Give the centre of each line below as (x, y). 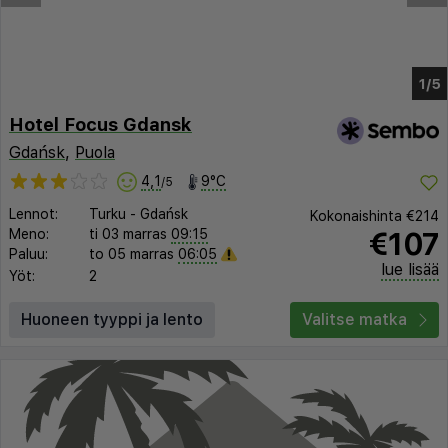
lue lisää (410, 269)
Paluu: (28, 254)
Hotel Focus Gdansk (100, 125)
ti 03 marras (128, 234)
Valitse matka (354, 319)
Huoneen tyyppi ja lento (112, 319)
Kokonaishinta (358, 215)
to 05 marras (131, 254)
